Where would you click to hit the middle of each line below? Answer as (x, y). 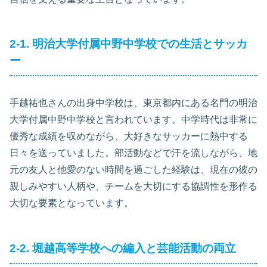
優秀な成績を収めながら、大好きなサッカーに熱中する (129, 136)
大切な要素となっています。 (72, 203)
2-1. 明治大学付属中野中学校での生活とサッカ (128, 44)
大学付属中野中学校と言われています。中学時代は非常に (133, 120)
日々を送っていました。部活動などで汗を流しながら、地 (133, 153)
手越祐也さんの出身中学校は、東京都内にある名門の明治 (133, 103)
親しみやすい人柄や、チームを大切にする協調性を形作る (133, 187)
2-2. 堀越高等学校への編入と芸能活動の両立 (123, 249)
